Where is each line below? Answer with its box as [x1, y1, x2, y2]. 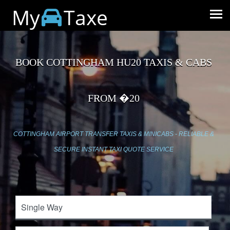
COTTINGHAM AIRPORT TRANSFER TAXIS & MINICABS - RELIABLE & [13, 130, 214, 138]
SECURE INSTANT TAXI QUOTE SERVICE [54, 146, 174, 154]
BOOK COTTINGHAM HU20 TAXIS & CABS [15, 56, 212, 68]
